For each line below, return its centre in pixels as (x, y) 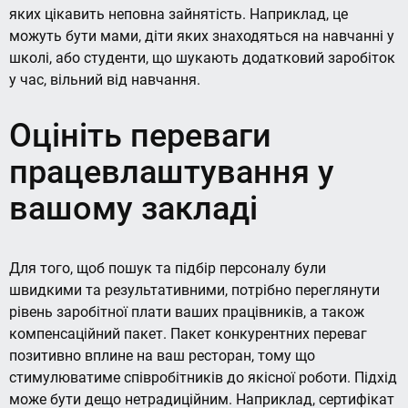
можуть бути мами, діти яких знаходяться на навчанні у (202, 36)
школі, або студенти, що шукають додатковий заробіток (202, 57)
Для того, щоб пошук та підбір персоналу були (168, 269)
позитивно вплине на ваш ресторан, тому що (162, 356)
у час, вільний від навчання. (105, 79)
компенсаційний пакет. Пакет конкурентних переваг (188, 334)
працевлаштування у (172, 173)
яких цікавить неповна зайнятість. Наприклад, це (178, 14)
